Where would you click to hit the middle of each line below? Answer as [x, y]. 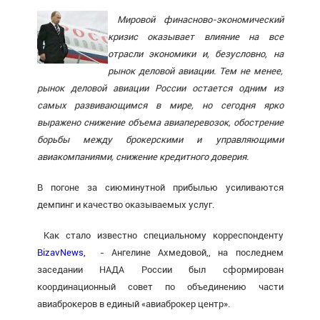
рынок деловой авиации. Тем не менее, [195, 71]
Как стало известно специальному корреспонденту [160, 235]
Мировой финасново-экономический [200, 19]
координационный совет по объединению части [160, 286]
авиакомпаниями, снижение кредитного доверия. [142, 156]
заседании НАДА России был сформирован [160, 269]
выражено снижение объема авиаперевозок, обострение [160, 122]
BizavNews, [61, 252]
